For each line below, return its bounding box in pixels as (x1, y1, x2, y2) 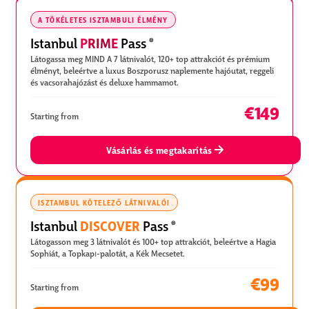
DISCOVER (80, 215, 140, 235)
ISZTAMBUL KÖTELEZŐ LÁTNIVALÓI (38, 197, 170, 208)
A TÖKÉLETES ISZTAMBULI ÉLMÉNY (38, 14, 168, 25)
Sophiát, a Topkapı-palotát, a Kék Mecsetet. (30, 246, 185, 259)
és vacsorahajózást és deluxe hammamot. (30, 75, 179, 88)
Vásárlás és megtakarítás (106, 143, 212, 157)
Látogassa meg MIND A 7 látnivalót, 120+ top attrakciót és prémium (30, 52, 270, 65)
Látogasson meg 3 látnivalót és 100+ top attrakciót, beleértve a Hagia (30, 235, 276, 248)
